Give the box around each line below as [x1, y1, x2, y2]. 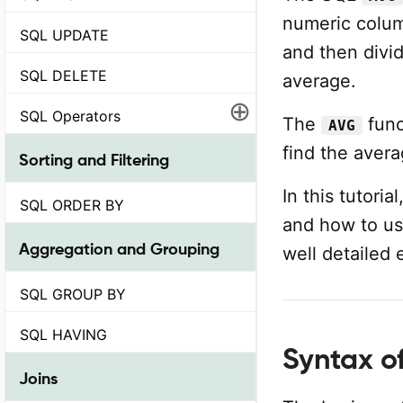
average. [282, 70, 356, 92]
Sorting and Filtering [19, 149, 169, 169]
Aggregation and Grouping [19, 238, 219, 258]
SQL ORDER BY [20, 196, 124, 215]
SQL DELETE [20, 67, 107, 85]
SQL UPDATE [20, 26, 109, 45]
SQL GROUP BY [20, 285, 126, 304]
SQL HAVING [20, 326, 107, 345]
